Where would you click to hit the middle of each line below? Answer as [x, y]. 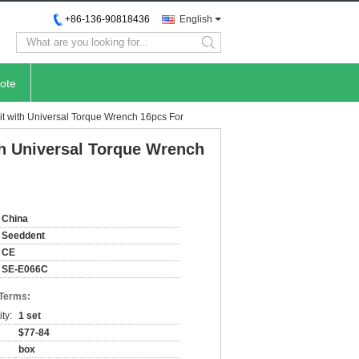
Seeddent [23, 236]
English [196, 19]
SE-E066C [25, 269]
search [222, 48]
